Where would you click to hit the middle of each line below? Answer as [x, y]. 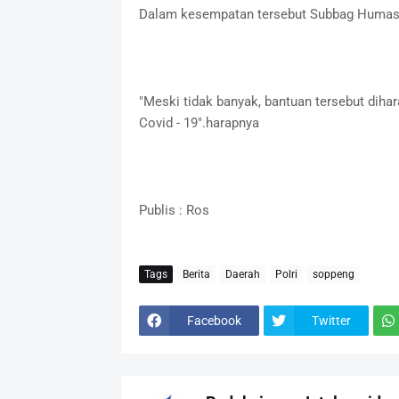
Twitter [331, 320]
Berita [196, 274]
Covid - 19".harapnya [199, 123]
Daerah [242, 274]
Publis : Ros [174, 211]
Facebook [214, 320]
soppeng [333, 274]
